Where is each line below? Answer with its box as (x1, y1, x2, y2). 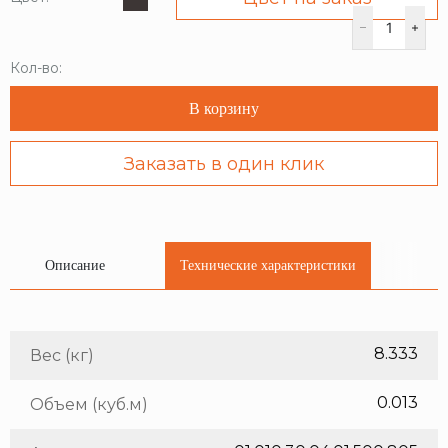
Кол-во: (10, 59, 62, 78)
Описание (45, 258, 105, 274)
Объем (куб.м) (30, 395, 148, 415)
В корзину (189, 99, 259, 117)
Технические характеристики (180, 258, 356, 274)
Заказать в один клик (124, 152, 324, 175)
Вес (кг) (30, 346, 94, 366)
